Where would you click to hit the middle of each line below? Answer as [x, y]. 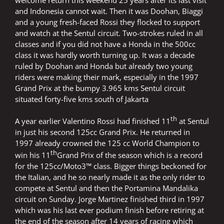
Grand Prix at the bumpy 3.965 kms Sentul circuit [100, 88]
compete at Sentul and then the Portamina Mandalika [106, 188]
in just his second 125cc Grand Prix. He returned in [102, 132]
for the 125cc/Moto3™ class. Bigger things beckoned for [111, 166]
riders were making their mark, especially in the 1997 [107, 77]
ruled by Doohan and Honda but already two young [104, 66]
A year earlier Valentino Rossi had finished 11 [93, 121]
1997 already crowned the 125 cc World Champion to [107, 143]
